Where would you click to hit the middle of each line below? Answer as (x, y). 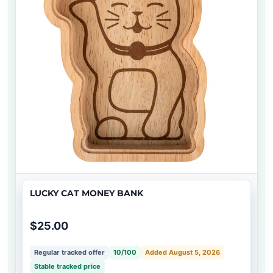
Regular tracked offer (69, 253)
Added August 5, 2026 (183, 253)
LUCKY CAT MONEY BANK (87, 193)
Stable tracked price (67, 267)
